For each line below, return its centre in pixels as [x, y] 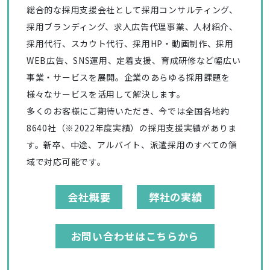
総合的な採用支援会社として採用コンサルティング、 [132, 10]
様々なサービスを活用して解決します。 [106, 94]
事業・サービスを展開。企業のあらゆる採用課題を [129, 77]
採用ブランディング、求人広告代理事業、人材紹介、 [132, 27]
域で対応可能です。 [66, 162]
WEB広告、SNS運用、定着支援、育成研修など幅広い [134, 61]
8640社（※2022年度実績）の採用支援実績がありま [132, 128]
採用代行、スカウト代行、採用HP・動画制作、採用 [130, 44]
